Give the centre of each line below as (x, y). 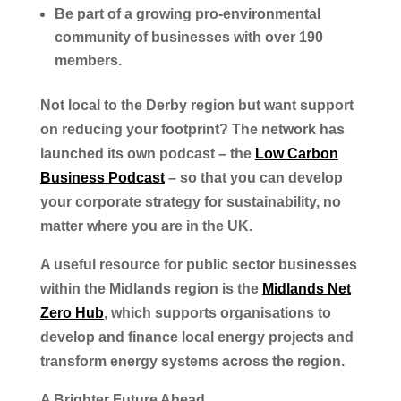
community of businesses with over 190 (188, 37)
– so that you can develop (253, 177)
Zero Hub (72, 312)
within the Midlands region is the (151, 288)
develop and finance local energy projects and (196, 337)
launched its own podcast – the (147, 153)
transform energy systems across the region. (192, 361)
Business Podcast (102, 177)
